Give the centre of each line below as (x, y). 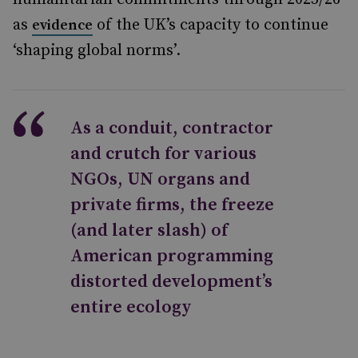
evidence (62, 25)
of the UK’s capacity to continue (211, 25)
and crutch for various (163, 154)
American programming (172, 256)
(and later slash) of (149, 231)
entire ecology (131, 307)
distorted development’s (171, 282)
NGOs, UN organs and (160, 179)
